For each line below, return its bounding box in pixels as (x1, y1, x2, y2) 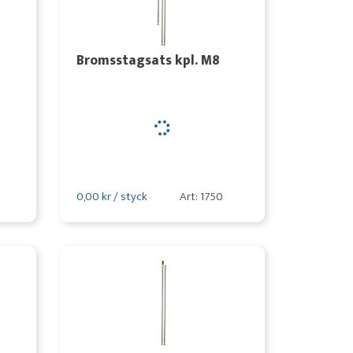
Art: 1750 (179, 187, 223, 206)
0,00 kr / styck (76, 187, 147, 206)
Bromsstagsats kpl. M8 (76, 49, 220, 72)
